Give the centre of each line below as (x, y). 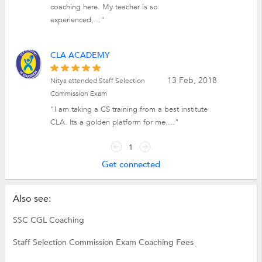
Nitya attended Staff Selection (98, 80)
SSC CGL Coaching (48, 220)
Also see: (32, 199)
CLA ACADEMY (80, 55)
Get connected (131, 165)
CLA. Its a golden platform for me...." (115, 122)
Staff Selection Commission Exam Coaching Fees (103, 243)
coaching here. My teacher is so (104, 7)
